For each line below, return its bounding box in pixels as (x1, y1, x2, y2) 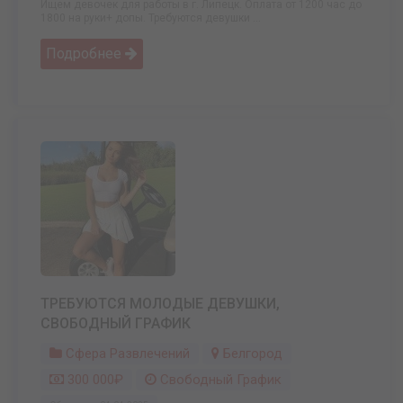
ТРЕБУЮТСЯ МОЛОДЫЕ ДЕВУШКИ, (40, 295, 280, 313)
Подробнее (46, 45, 125, 63)
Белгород (223, 345, 282, 363)
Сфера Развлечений (62, 345, 190, 363)
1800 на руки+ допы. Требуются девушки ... (40, 12, 261, 25)
